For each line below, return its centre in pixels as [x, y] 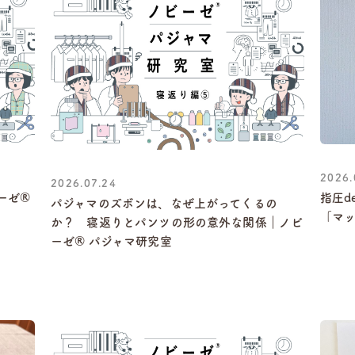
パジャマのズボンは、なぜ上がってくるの [164, 204]
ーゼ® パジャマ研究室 [111, 242]
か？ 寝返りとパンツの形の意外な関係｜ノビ [177, 223]
